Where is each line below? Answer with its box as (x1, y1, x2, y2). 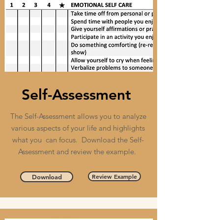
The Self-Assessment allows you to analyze (10, 111, 146, 121)
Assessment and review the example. (18, 147, 138, 156)
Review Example (92, 172, 137, 180)
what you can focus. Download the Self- (12, 135, 144, 144)
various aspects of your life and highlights (11, 123, 145, 133)
